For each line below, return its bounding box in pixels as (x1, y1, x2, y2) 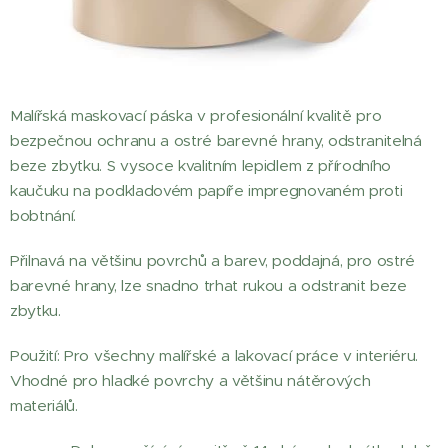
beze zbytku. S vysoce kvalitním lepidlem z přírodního (10, 155, 392, 175)
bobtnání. (10, 205, 77, 225)
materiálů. (10, 395, 78, 415)
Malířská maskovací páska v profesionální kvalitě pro (10, 105, 382, 125)
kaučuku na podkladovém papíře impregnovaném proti (10, 180, 403, 200)
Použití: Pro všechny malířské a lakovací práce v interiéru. (10, 345, 419, 365)
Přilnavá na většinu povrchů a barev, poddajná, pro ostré (10, 250, 416, 270)
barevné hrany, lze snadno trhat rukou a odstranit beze (10, 275, 407, 295)
